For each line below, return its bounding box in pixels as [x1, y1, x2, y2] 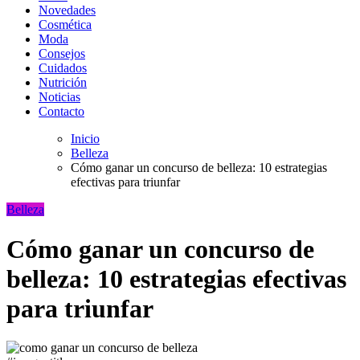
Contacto [39, 104, 84, 119]
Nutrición [39, 76, 87, 90]
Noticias [39, 90, 80, 104]
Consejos [39, 47, 85, 61]
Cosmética [39, 18, 92, 32]
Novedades [39, 3, 96, 18]
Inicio [71, 132, 100, 146]
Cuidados [39, 61, 87, 76]
